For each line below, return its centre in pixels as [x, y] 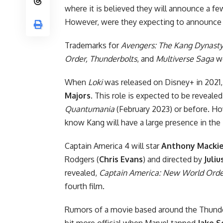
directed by [183, 159]
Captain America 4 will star [113, 146]
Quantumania [90, 109]
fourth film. [85, 186]
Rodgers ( [82, 159]
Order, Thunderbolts [101, 58]
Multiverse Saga [185, 58]
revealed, [82, 172]
